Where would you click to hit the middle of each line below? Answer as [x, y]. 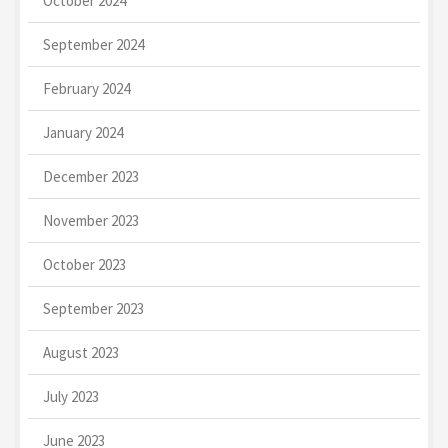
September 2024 [93, 44]
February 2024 [86, 88]
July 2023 [71, 396]
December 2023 [91, 176]
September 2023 [93, 308]
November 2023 [91, 220]
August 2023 [81, 352]
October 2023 [84, 264]
